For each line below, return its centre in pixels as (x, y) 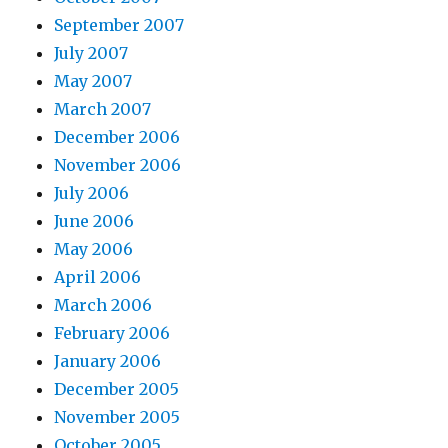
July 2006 (92, 192)
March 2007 (103, 108)
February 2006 (112, 332)
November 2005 (117, 416)
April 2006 (98, 276)
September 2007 (119, 24)
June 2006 (94, 220)
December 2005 (117, 388)
